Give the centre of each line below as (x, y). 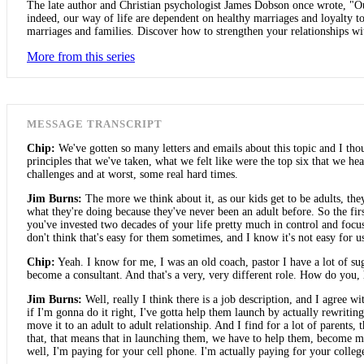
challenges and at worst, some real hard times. (132, 175)
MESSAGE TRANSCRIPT (95, 124)
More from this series (81, 57)
